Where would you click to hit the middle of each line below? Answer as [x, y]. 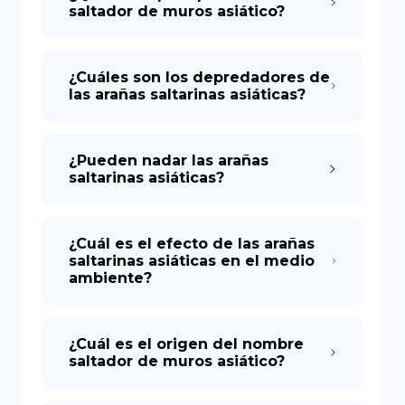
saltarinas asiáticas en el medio [192, 261]
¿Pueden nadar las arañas [169, 160]
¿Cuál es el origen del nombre [186, 344]
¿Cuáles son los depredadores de [199, 77]
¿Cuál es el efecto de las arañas [192, 244]
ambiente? [110, 278]
